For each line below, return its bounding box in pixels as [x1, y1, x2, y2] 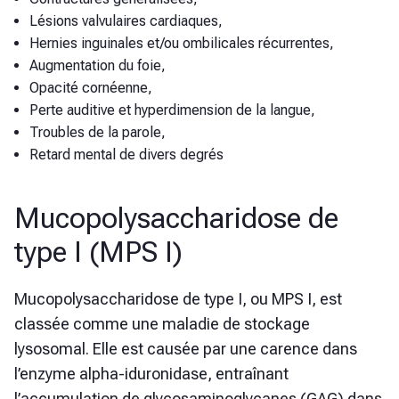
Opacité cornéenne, [29, 79, 152, 97]
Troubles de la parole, [29, 124, 166, 142]
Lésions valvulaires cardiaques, [29, 12, 223, 30]
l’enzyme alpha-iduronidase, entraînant [14, 364, 289, 384]
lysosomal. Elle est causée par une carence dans [14, 339, 357, 359]
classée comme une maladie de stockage [14, 314, 310, 334]
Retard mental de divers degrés [29, 146, 224, 164]
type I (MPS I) [14, 235, 183, 270]
